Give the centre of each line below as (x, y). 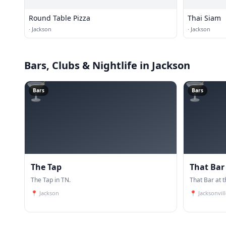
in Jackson (164, 65)
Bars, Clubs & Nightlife (81, 65)
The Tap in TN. (51, 180)
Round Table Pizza (60, 18)
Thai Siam (204, 18)
